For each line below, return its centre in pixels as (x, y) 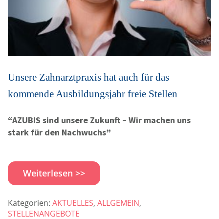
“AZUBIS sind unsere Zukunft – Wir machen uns (99, 120)
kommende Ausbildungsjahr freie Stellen (93, 94)
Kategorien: (29, 203)
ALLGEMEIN (118, 203)
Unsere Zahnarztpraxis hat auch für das (88, 77)
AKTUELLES (73, 203)
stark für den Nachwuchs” (59, 132)
